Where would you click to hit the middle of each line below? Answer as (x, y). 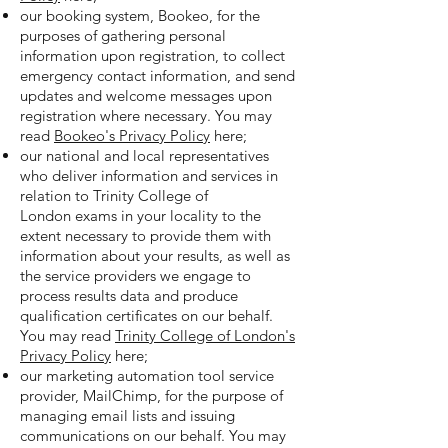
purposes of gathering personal (123, 35)
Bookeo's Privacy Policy (132, 135)
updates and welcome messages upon (146, 95)
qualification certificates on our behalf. (146, 315)
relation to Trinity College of (114, 195)
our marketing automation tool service (147, 375)
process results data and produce (129, 295)
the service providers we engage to (135, 275)
